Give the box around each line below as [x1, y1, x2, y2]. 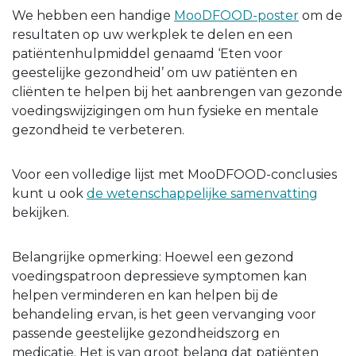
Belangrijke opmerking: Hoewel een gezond [12, 250, 294, 265]
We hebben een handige [12, 8, 174, 24]
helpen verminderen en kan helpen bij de [12, 288, 278, 304]
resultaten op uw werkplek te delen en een [12, 27, 292, 43]
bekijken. [12, 205, 69, 221]
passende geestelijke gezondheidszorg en [12, 326, 280, 342]
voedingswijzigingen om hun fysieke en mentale [12, 103, 319, 119]
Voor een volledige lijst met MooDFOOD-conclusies [12, 167, 337, 183]
